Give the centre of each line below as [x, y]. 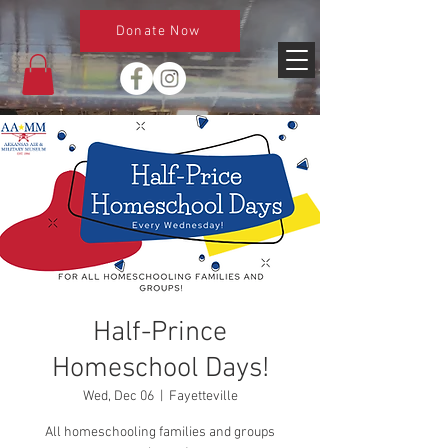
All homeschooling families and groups [160, 432]
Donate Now [158, 31]
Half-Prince [160, 332]
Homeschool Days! [160, 368]
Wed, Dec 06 [118, 396]
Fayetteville [203, 396]
